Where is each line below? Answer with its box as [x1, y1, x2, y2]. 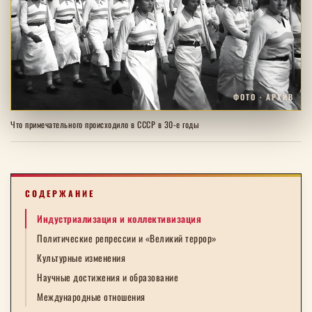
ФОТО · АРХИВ [233, 91, 294, 103]
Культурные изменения [37, 251, 125, 265]
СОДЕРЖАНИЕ [25, 187, 95, 200]
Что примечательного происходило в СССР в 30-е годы [10, 118, 198, 131]
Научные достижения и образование [37, 270, 178, 285]
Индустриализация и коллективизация [37, 212, 201, 226]
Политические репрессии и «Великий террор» [37, 231, 217, 246]
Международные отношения [37, 290, 146, 304]
